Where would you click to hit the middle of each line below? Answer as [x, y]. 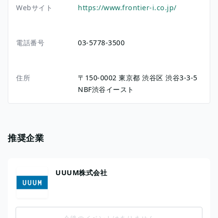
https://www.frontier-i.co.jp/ [127, 7]
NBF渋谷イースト [106, 89]
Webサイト [34, 7]
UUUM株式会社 [81, 172]
